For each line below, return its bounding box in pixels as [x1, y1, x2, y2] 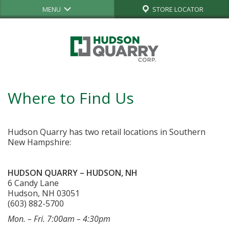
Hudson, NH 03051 [8, 188, 80, 199]
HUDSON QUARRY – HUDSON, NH [8, 167, 138, 178]
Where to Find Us [8, 87, 134, 108]
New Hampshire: [8, 136, 71, 148]
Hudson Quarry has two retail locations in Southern [8, 126, 205, 138]
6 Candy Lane [8, 177, 59, 189]
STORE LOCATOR [150, 5, 203, 14]
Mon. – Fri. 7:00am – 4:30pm [8, 213, 110, 224]
